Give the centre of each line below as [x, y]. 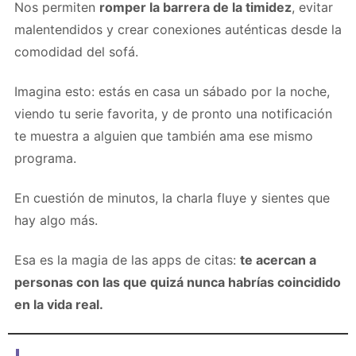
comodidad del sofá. [76, 51]
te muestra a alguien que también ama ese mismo [164, 135]
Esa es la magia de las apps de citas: [127, 259]
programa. [45, 158]
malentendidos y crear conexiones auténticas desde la [178, 29]
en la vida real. [59, 304]
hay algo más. [56, 220]
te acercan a [278, 259]
